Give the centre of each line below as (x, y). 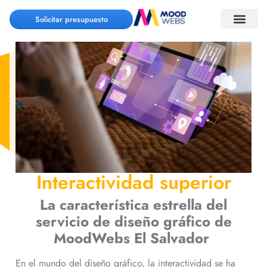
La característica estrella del (133, 204)
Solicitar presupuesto (71, 19)
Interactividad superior (133, 182)
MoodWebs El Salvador (131, 238)
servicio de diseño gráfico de (133, 221)
